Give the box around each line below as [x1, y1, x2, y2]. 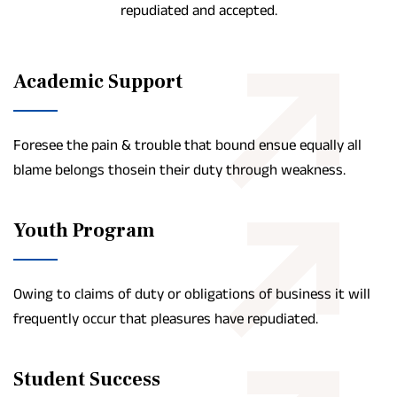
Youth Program [13, 217, 160, 243]
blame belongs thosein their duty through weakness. [13, 160, 346, 177]
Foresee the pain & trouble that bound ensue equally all [13, 136, 362, 152]
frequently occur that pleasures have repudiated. [13, 309, 318, 326]
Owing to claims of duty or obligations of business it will [13, 284, 370, 301]
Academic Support [13, 68, 187, 94]
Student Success [13, 366, 165, 392]
